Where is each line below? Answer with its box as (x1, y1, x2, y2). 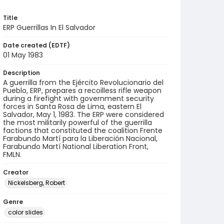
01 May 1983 (3, 50, 43, 60)
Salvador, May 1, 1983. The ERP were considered (3, 109, 164, 119)
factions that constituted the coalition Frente (3, 125, 162, 135)
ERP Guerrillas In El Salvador (3, 22, 95, 32)
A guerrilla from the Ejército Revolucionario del (3, 77, 163, 87)
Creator (3, 168, 28, 176)
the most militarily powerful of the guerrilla (3, 117, 152, 127)
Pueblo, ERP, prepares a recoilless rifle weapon (3, 85, 161, 95)
